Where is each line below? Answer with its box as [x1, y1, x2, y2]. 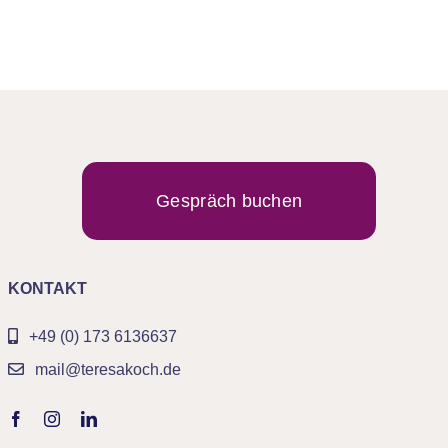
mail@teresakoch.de [35, 360, 182, 378]
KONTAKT [7, 279, 87, 297]
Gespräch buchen [156, 190, 303, 211]
